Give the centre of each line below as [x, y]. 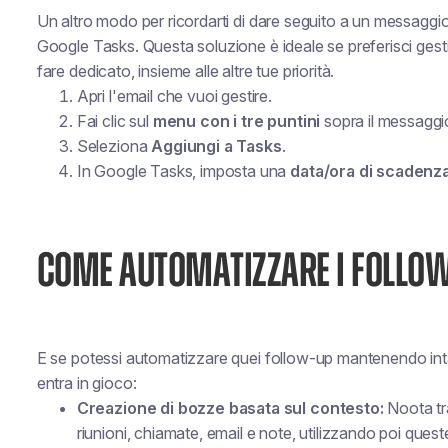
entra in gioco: [86, 383]
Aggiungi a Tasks [216, 146]
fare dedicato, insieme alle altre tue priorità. [185, 71]
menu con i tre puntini [236, 121]
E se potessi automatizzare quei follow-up [187, 358]
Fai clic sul [114, 121]
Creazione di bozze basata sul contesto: [230, 408]
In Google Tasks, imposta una [183, 171]
